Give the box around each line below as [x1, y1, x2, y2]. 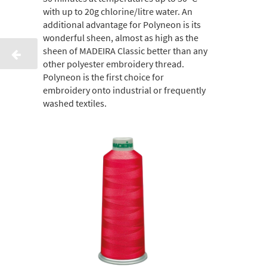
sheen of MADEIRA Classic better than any [43, 45, 207, 57]
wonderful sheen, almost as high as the [43, 32, 198, 44]
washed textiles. [43, 97, 107, 110]
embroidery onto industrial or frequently [43, 84, 206, 97]
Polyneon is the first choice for [43, 71, 164, 83]
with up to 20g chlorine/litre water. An [43, 5, 193, 18]
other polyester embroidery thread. [43, 58, 184, 70]
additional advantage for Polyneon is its [43, 18, 201, 31]
